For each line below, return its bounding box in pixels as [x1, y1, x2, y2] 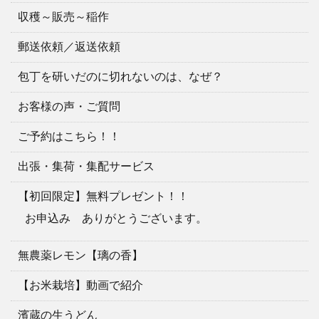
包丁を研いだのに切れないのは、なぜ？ [18, 70, 223, 83]
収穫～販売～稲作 [18, 10, 109, 23]
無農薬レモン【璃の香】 [18, 249, 143, 261]
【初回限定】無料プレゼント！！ [18, 189, 189, 202]
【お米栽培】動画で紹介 [18, 278, 143, 291]
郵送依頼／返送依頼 [18, 40, 120, 53]
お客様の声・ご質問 [18, 100, 120, 113]
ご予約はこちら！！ [18, 130, 120, 142]
